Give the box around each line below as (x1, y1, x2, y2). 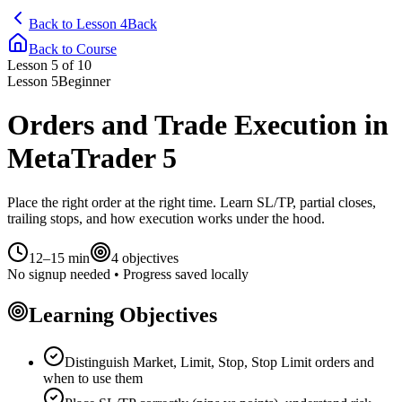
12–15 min (29, 249, 90, 266)
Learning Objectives (29, 302, 217, 327)
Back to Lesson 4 (29, 16, 127, 31)
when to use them (43, 370, 143, 386)
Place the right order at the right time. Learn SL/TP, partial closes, (7, 194, 376, 210)
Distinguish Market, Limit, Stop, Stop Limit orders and (65, 354, 374, 370)
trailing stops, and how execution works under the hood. (7, 210, 325, 226)
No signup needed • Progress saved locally (7, 266, 249, 282)
